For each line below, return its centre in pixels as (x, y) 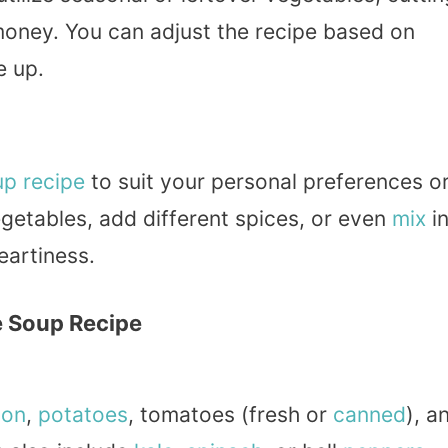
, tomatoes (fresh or (230, 414)
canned (369, 414)
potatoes (83, 414)
